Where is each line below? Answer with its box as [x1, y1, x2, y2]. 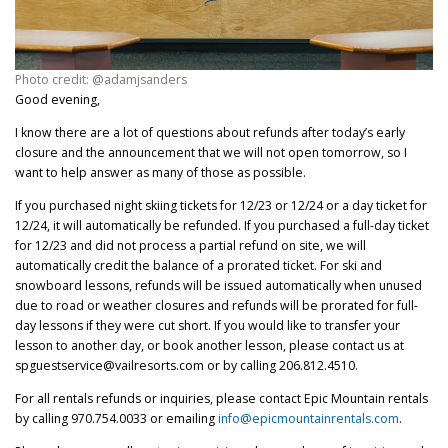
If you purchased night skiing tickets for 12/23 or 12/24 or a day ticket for [15, 196, 427, 214]
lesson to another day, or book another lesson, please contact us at [15, 336, 404, 354]
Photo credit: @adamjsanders [15, 70, 187, 88]
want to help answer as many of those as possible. [15, 163, 309, 181]
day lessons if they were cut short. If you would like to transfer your [15, 316, 400, 334]
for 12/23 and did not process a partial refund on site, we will [15, 236, 366, 254]
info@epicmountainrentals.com [218, 410, 399, 428]
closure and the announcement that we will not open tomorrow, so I [15, 143, 407, 161]
